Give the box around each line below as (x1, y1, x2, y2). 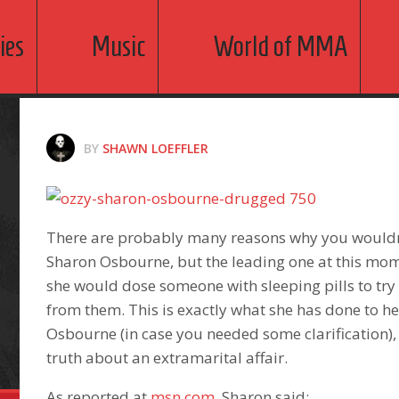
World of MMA (213, 30, 347, 62)
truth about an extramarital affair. (46, 347, 289, 368)
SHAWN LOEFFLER (102, 140, 209, 157)
